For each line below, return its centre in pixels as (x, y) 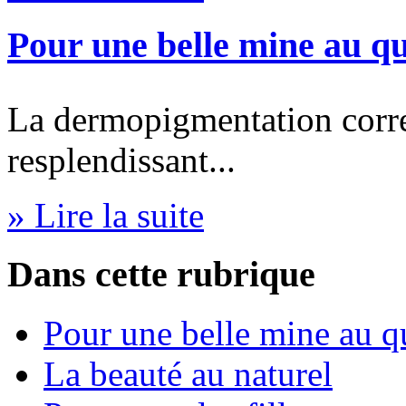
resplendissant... (121, 160)
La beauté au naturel (188, 373)
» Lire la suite (106, 216)
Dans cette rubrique (161, 275)
